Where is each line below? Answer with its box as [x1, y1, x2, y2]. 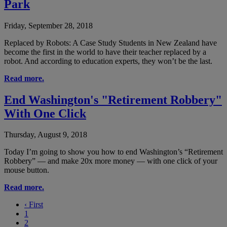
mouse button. [4, 166, 49, 175]
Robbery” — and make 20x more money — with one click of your [4, 157, 217, 166]
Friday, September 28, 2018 [4, 21, 93, 30]
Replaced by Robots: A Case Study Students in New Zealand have [4, 38, 217, 47]
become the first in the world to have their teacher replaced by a [4, 47, 206, 56]
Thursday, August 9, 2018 [4, 130, 87, 139]
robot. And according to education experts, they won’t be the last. [4, 56, 212, 65]
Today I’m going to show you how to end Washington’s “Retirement [4, 147, 223, 157]
